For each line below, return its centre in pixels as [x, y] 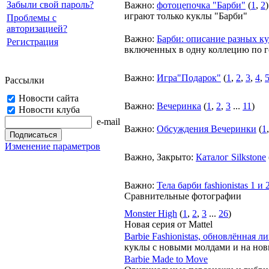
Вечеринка [179, 106]
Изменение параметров [53, 146]
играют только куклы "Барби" [186, 16]
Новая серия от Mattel [168, 224]
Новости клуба [49, 110]
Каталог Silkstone [231, 157]
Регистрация [32, 42]
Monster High [151, 213]
